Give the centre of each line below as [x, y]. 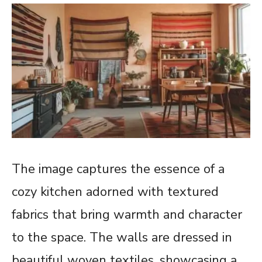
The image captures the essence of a [118, 169]
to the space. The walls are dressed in [122, 237]
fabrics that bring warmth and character [127, 214]
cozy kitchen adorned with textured [115, 192]
